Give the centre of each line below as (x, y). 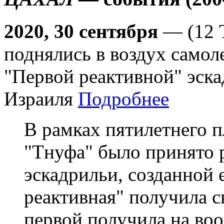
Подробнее (123, 98)
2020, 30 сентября (81, 31)
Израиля (41, 98)
